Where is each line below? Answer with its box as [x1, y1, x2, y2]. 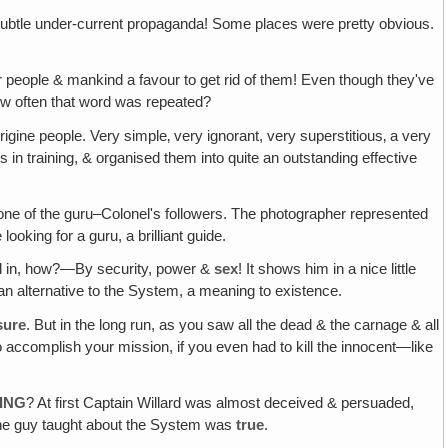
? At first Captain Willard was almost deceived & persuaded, [26, 394, 415, 411]
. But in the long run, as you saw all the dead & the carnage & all [26, 317, 440, 334]
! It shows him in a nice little [238, 261, 417, 278]
